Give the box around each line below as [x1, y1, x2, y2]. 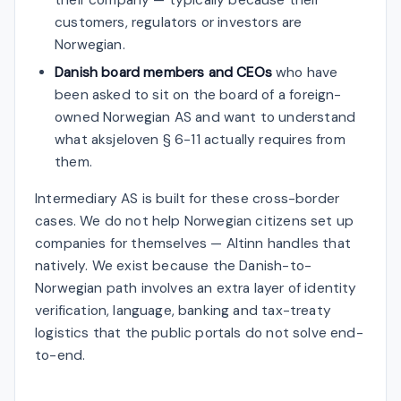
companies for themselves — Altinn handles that [35, 234, 351, 252]
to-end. [35, 346, 86, 364]
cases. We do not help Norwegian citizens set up [35, 211, 354, 230]
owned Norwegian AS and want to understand [55, 107, 356, 126]
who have [271, 63, 338, 81]
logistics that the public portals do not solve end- [35, 323, 363, 342]
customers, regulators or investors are [55, 13, 303, 31]
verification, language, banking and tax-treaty [35, 301, 331, 320]
